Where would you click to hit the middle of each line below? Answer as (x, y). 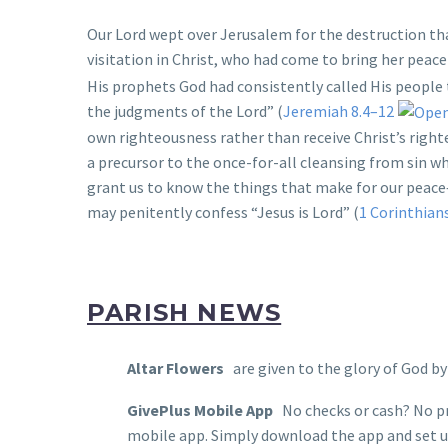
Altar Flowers (175, 367)
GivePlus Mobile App (200, 410)
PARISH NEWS (184, 312)
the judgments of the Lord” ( (185, 110)
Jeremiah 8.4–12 (338, 110)
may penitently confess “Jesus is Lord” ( (223, 212)
